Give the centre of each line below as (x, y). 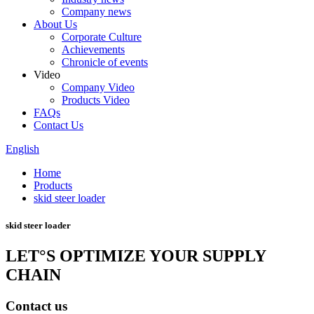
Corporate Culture (102, 37)
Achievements (93, 49)
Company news (96, 12)
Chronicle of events (105, 62)
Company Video (98, 87)
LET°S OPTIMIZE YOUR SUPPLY (136, 256)
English (22, 149)
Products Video (96, 100)
